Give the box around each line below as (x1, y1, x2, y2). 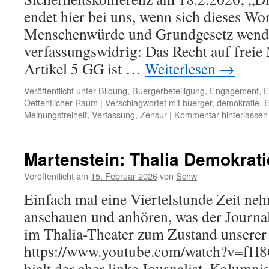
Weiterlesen (145, 58, 219, 79)
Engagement (210, 84, 259, 97)
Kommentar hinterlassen (174, 108, 268, 121)
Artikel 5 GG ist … (24, 58, 145, 79)
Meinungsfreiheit (24, 108, 87, 121)
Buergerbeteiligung (132, 84, 205, 97)
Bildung (98, 84, 127, 97)
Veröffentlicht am (24, 169, 88, 182)
